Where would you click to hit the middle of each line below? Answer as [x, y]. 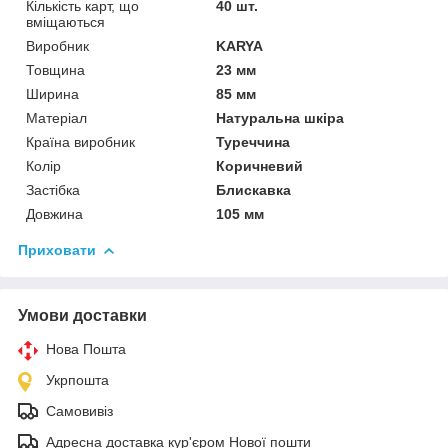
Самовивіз [79, 410]
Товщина [55, 69]
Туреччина [253, 141]
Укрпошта [77, 379]
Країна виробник [80, 141]
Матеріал [56, 117]
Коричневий [260, 165]
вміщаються [65, 21]
